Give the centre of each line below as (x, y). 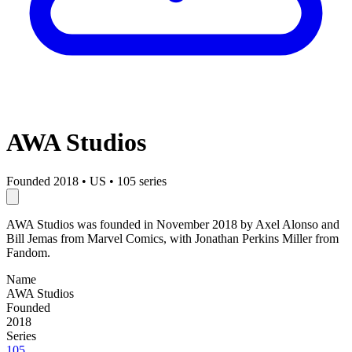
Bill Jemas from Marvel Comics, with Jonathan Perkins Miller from (172, 238)
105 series (142, 181)
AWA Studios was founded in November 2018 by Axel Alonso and (173, 224)
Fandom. (28, 252)
